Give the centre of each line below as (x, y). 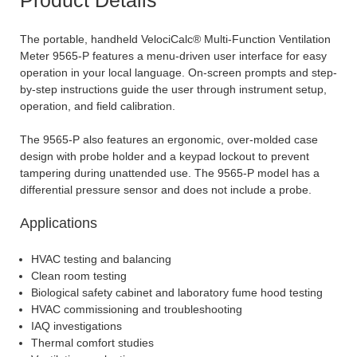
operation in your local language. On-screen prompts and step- (178, 72)
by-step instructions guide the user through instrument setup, (173, 89)
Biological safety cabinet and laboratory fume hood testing (177, 292)
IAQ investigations (76, 326)
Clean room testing (79, 275)
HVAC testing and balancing (101, 259)
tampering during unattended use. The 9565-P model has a (170, 173)
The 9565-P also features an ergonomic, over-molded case (169, 139)
